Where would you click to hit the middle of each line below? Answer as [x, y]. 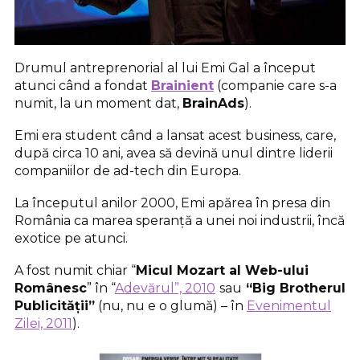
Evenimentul [289, 305]
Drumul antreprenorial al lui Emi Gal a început [165, 67]
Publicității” [55, 305]
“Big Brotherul [294, 288]
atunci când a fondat [83, 85]
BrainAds [213, 103]
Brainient [182, 85]
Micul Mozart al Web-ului [222, 270]
